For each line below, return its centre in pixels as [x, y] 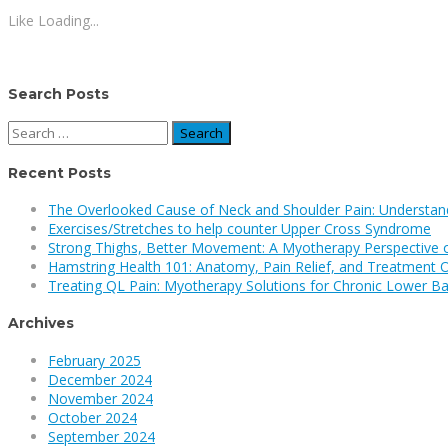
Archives [41, 322]
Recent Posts [59, 172]
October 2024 [92, 417]
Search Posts [58, 93]
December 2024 [100, 379]
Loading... [68, 20]
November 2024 [100, 398]
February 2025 [94, 360]
